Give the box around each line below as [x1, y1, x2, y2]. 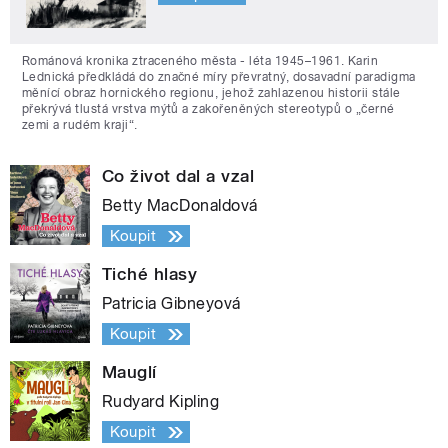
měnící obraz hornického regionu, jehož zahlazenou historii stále [22, 86, 401, 101]
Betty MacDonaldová [102, 196, 258, 216]
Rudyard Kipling [102, 392, 220, 412]
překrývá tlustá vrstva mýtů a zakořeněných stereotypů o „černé [22, 102, 395, 117]
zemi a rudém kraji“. [22, 118, 138, 133]
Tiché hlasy [102, 264, 198, 285]
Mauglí [102, 362, 157, 383]
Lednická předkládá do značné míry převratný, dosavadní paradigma [22, 70, 416, 85]
